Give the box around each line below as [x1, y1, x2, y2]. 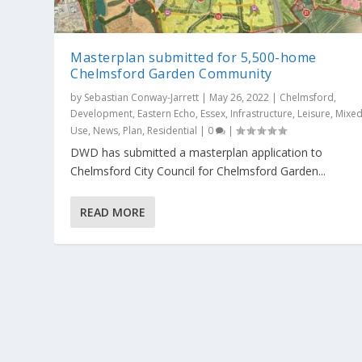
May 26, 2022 [209, 90, 270, 104]
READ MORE [80, 204, 146, 220]
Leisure [297, 106, 331, 120]
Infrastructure [230, 106, 293, 120]
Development [70, 106, 133, 120]
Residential [147, 123, 198, 137]
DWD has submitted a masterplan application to [70, 144, 323, 160]
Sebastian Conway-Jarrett [84, 90, 200, 104]
